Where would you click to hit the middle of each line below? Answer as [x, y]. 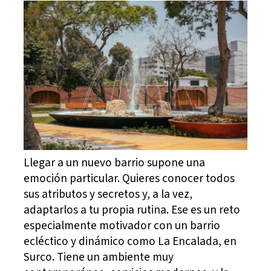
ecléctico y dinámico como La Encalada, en [130, 241]
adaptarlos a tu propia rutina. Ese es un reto [132, 210]
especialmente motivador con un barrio [122, 225]
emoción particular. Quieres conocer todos [129, 178]
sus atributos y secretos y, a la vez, [108, 194]
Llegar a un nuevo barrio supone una [115, 162]
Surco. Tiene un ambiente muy [99, 257]
